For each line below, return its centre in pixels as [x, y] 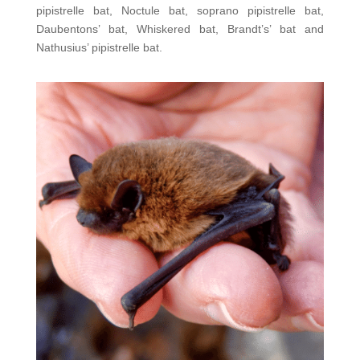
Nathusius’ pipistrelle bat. [99, 47]
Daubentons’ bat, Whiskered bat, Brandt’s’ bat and [180, 29]
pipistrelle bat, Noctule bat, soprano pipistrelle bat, [180, 10]
